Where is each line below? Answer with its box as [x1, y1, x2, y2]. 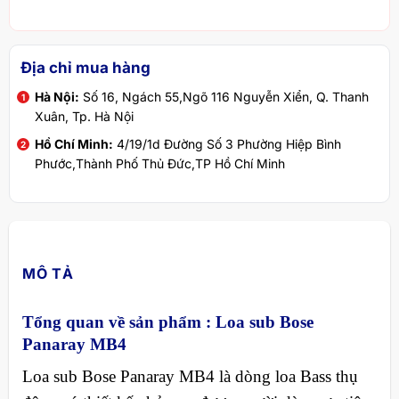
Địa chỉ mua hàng [20, 58, 151, 77]
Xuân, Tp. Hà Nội [34, 109, 134, 125]
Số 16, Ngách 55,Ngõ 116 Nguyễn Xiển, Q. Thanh [78, 89, 369, 105]
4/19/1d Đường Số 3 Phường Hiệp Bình [112, 135, 341, 151]
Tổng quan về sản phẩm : [21, 312, 216, 331]
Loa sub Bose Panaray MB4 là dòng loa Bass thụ [21, 367, 358, 387]
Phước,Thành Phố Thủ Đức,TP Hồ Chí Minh [34, 155, 285, 171]
